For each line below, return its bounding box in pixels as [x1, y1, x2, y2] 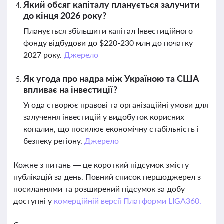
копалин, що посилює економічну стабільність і [23, 124, 199, 133]
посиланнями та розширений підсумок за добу [13, 184, 185, 193]
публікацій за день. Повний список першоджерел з [13, 172, 201, 181]
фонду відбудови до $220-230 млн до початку [23, 38, 193, 47]
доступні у [13, 196, 54, 205]
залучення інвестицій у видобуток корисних [23, 112, 184, 121]
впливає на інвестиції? [23, 84, 117, 95]
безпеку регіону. [23, 136, 84, 145]
